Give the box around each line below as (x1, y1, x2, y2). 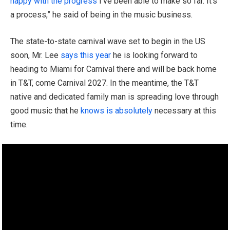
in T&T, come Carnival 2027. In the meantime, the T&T (10, 78, 199, 88)
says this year (61, 50, 111, 60)
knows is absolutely (81, 105, 152, 116)
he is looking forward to (111, 50, 198, 60)
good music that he (10, 105, 81, 116)
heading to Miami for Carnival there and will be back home (10, 64, 217, 74)
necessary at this (152, 105, 216, 116)
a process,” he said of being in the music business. (10, 10, 195, 20)
